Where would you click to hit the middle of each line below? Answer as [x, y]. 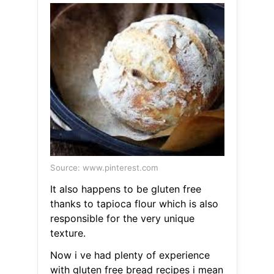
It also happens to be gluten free [125, 189]
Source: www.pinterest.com [104, 168]
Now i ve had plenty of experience [130, 255]
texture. [68, 233]
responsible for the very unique [122, 219]
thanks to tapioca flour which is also [134, 204]
